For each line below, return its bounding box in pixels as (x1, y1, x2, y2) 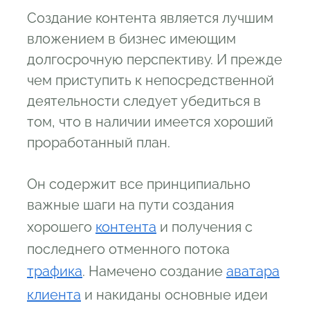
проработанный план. (27, 134, 170, 151)
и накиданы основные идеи (81, 286, 268, 303)
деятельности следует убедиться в (27, 92, 261, 109)
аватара (226, 262, 280, 280)
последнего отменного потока (27, 240, 230, 257)
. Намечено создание (82, 262, 226, 280)
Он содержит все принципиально (27, 175, 250, 192)
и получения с (156, 218, 253, 235)
